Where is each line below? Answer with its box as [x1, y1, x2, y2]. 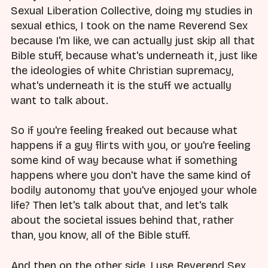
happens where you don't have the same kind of [11, 169, 251, 182]
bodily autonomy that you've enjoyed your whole [11, 184, 257, 197]
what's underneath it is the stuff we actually [11, 79, 232, 93]
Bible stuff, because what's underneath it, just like [11, 49, 257, 63]
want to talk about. [11, 94, 108, 108]
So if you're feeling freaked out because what [11, 124, 237, 138]
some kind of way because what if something [11, 154, 237, 167]
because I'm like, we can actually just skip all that [11, 34, 255, 48]
